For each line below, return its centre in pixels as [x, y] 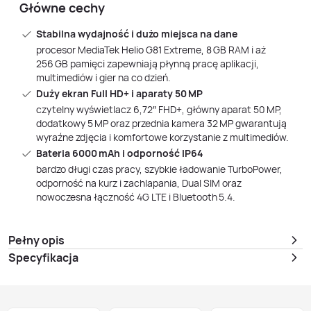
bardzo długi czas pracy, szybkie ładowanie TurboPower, [159, 169]
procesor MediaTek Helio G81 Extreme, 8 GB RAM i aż [151, 50]
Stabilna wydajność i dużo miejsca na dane [137, 34]
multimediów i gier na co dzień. [103, 77]
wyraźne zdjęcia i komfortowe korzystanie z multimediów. [162, 137]
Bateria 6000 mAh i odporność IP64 [120, 153]
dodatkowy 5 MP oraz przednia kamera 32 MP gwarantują [161, 123]
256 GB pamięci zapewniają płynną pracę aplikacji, [148, 64]
